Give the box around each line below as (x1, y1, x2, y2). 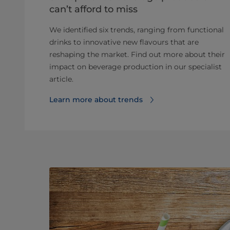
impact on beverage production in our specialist (49, 62, 222, 71)
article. (49, 74, 73, 84)
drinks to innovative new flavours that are (49, 37, 199, 47)
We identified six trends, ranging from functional (49, 25, 224, 34)
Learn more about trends (49, 94, 143, 104)
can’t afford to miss (49, 3, 138, 15)
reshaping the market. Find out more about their (49, 49, 225, 59)
